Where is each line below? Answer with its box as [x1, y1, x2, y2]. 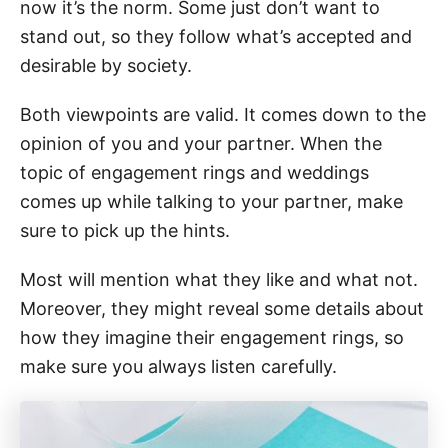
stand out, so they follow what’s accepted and [20, 25, 412, 47]
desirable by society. [20, 54, 192, 76]
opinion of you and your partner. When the [20, 132, 382, 154]
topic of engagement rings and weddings [20, 161, 369, 183]
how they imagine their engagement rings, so [20, 326, 404, 348]
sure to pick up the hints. [20, 219, 230, 241]
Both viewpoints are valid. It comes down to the [20, 103, 426, 125]
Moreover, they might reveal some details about [20, 297, 424, 319]
